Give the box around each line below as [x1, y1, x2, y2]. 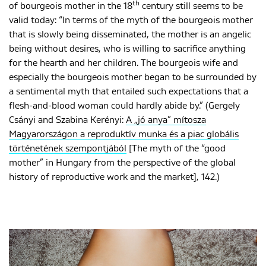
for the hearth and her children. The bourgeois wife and [9, 58, 238, 68]
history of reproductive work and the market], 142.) [9, 172, 220, 182]
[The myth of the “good [126, 144, 226, 154]
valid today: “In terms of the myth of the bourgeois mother [9, 15, 253, 26]
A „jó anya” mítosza [126, 115, 206, 125]
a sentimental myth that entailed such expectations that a [9, 87, 248, 97]
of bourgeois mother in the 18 [9, 1, 132, 11]
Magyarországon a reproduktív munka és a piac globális [9, 129, 239, 140]
